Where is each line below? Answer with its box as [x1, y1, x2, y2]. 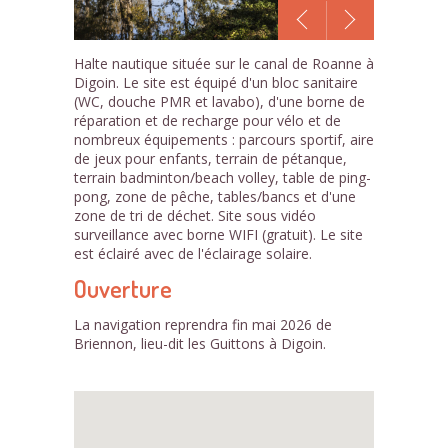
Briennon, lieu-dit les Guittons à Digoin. [74, 334, 326, 353]
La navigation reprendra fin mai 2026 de [74, 315, 332, 334]
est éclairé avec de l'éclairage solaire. [74, 244, 312, 263]
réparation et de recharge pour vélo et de [74, 111, 341, 130]
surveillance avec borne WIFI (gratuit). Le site [74, 225, 363, 244]
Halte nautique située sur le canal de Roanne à [74, 54, 374, 73]
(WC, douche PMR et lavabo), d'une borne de [74, 92, 365, 111]
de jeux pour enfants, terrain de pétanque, [74, 149, 347, 168]
